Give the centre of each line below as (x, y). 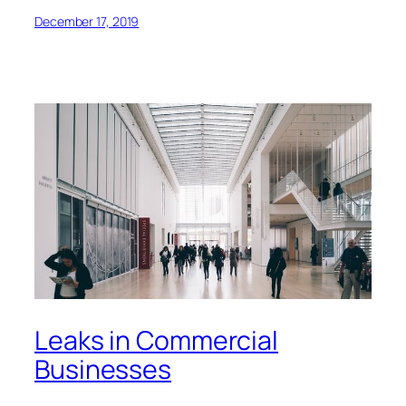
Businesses (103, 369)
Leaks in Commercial (157, 340)
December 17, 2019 (87, 21)
